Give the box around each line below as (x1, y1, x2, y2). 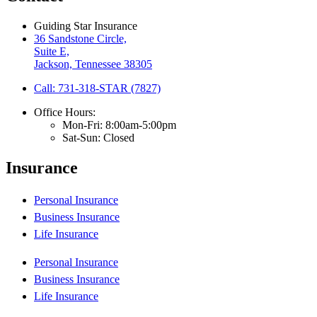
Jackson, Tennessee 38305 (34, 57, 152, 70)
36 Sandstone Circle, (34, 32, 127, 45)
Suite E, (34, 45, 69, 57)
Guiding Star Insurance (34, 19, 137, 32)
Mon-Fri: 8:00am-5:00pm (62, 118, 176, 131)
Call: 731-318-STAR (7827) (34, 81, 161, 94)
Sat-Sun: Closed (62, 131, 134, 144)
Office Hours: (34, 105, 96, 118)
